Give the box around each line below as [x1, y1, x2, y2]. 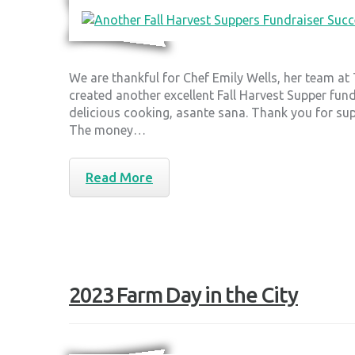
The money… [69, 123, 146, 138]
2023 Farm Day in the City [69, 283, 298, 307]
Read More [86, 170, 153, 185]
